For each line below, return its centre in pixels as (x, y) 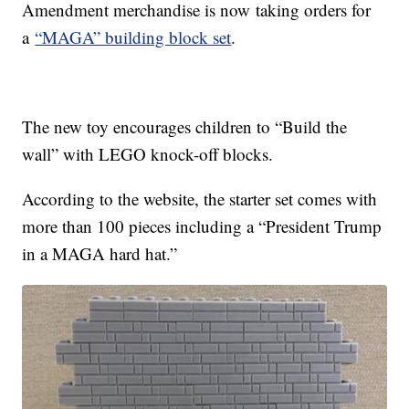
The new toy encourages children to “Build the (185, 127)
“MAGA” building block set (133, 37)
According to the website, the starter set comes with (200, 199)
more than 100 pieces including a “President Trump (202, 226)
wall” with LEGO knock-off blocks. (148, 154)
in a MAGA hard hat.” (100, 254)
